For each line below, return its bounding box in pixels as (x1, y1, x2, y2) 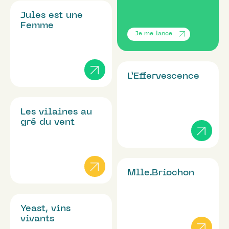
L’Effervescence (127, 72, 199, 81)
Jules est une (20, 11, 83, 20)
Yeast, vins (20, 204, 71, 213)
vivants (20, 214, 54, 223)
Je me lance (135, 30, 172, 37)
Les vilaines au (20, 107, 92, 117)
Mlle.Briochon (127, 168, 194, 177)
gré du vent (20, 118, 75, 127)
